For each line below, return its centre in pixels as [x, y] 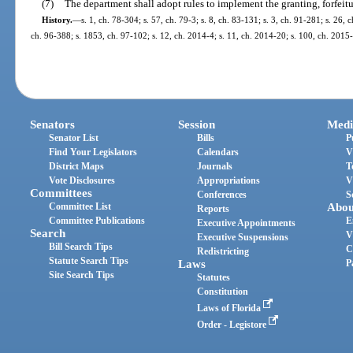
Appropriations [229, 181]
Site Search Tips [82, 275]
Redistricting [223, 252]
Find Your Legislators [93, 152]
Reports [214, 209]
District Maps [77, 167]
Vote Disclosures [82, 181]
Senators [53, 125]
